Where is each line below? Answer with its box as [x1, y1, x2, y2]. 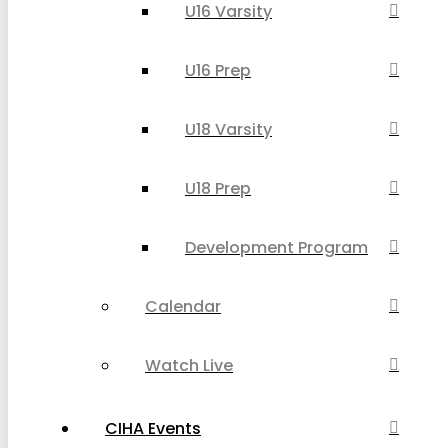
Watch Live [145, 353, 233, 377]
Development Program [185, 235, 368, 259]
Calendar [145, 294, 221, 318]
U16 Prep [185, 58, 251, 82]
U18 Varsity [185, 117, 272, 141]
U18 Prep [185, 176, 251, 200]
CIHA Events [105, 416, 201, 440]
